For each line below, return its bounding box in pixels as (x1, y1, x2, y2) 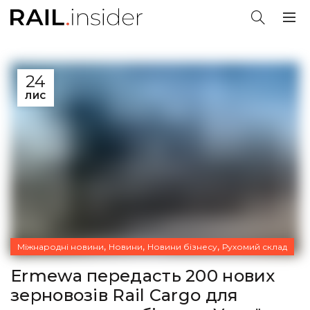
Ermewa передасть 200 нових (10, 265, 275, 286)
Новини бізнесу (147, 241, 217, 252)
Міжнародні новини (17, 241, 104, 252)
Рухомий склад (222, 241, 287, 252)
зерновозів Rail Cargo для (10, 284, 239, 305)
